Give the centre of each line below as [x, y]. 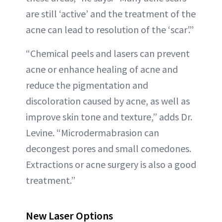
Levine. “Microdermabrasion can [92, 133]
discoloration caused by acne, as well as [108, 101]
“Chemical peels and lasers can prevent [108, 53]
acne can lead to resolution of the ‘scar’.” [110, 29]
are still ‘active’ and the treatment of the [111, 14]
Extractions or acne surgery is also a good [111, 164]
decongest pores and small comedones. [109, 148]
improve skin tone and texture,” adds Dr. [109, 117]
